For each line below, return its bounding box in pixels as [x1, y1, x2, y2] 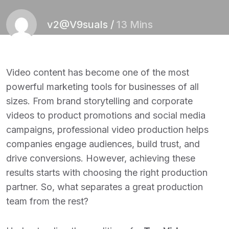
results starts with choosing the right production [6, 167, 208, 178]
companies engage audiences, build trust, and [6, 139, 200, 149]
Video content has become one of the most [6, 67, 189, 78]
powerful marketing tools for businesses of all [6, 81, 199, 92]
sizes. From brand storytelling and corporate [6, 96, 193, 106]
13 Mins [117, 18, 153, 31]
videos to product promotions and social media [6, 110, 205, 121]
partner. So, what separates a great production [6, 181, 203, 192]
